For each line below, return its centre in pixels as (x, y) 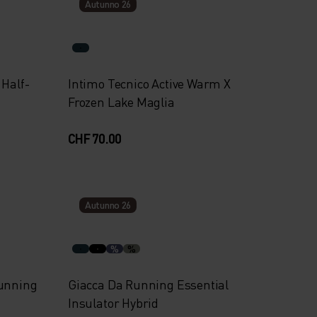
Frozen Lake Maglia (121, 102)
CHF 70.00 (94, 138)
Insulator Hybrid (113, 302)
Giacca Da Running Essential (148, 284)
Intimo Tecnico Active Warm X (149, 83)
